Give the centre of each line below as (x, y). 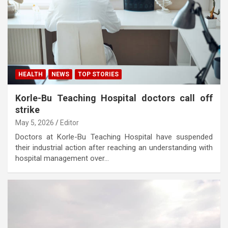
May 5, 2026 (35, 122)
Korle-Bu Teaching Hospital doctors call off (114, 98)
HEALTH (31, 74)
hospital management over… (62, 158)
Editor (69, 122)
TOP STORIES (98, 74)
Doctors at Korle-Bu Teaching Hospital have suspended (114, 137)
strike (27, 109)
